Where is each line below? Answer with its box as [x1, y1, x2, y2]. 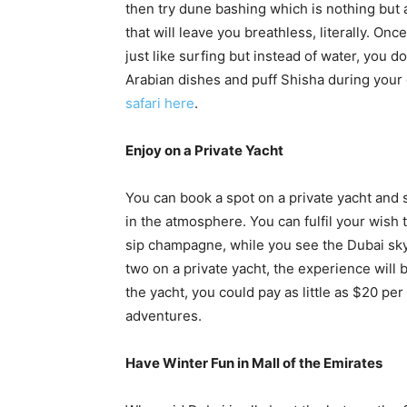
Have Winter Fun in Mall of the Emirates [125, 354, 382, 372]
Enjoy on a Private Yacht [125, 142, 283, 159]
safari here [125, 94, 194, 112]
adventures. [125, 307, 202, 324]
